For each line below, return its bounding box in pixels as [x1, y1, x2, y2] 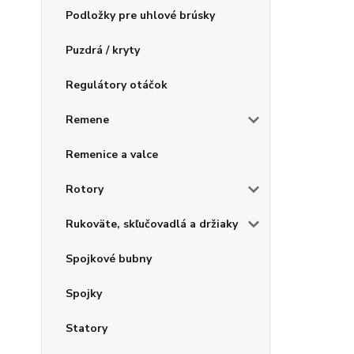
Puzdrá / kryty [66, 43, 140, 58]
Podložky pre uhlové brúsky [66, 8, 215, 23]
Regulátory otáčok [66, 77, 168, 92]
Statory [66, 321, 107, 336]
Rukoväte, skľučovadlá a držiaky [66, 217, 238, 232]
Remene [66, 112, 109, 127]
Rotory [66, 182, 104, 197]
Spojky [66, 286, 102, 301]
